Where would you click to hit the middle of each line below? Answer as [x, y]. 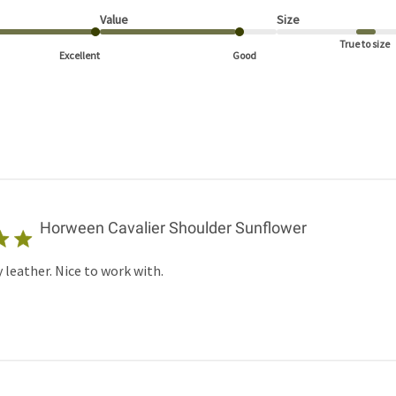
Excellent [79, 56]
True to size [365, 44]
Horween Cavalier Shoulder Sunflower [173, 228]
